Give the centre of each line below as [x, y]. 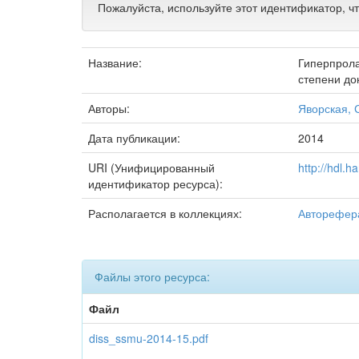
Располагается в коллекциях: [165, 213]
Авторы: [111, 108]
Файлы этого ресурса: [152, 276]
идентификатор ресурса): [157, 184]
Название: [117, 63]
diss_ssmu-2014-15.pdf [149, 338]
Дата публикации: [136, 138]
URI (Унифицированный [151, 167]
